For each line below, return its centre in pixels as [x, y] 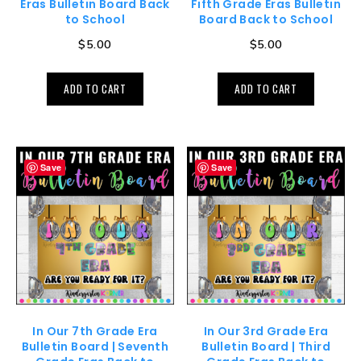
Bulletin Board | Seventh [95, 346]
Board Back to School [266, 20]
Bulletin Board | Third [266, 346]
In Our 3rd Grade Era [266, 331]
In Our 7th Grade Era [95, 331]
